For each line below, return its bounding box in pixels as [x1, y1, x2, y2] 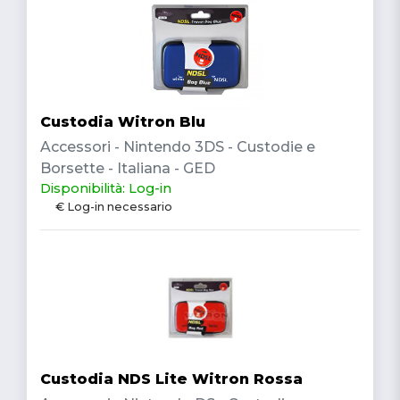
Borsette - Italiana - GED [40, 159, 215, 177]
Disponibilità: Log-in [40, 179, 171, 196]
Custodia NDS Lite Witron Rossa [40, 370, 303, 387]
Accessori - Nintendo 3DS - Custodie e [40, 137, 315, 155]
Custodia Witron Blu [40, 112, 205, 130]
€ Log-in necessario [54, 199, 172, 213]
